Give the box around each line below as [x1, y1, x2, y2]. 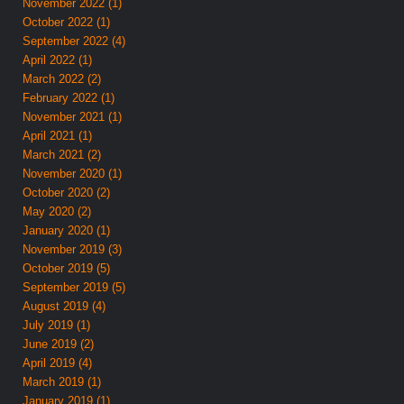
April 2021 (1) [23, 128, 93, 142]
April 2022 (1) [23, 52, 93, 67]
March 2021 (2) [23, 147, 102, 161]
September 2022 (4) [23, 33, 126, 48]
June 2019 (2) [23, 336, 95, 351]
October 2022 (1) [23, 14, 111, 29]
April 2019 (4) [23, 355, 93, 370]
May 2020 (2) [23, 204, 92, 218]
